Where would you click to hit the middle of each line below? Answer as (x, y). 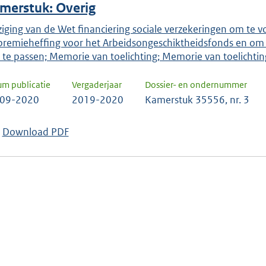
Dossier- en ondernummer (196, 84)
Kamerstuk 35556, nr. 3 (197, 99)
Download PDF (35, 132)
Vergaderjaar (97, 84)
